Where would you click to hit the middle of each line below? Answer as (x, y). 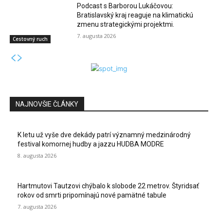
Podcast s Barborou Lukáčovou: (125, 6)
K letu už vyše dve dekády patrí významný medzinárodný (104, 135)
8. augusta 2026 (37, 156)
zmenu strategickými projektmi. (126, 25)
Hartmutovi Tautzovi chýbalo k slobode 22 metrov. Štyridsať (108, 186)
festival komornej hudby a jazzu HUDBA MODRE (91, 144)
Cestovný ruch (30, 39)
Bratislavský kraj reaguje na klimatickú (135, 15)
